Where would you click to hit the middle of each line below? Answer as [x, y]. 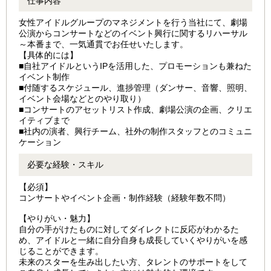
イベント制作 [48, 77]
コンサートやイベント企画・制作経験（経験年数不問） [125, 198]
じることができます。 [61, 251]
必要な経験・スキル [65, 165]
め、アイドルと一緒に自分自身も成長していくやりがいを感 [133, 240]
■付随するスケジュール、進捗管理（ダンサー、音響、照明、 [135, 88]
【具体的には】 [48, 55]
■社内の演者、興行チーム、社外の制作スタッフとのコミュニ [135, 132]
